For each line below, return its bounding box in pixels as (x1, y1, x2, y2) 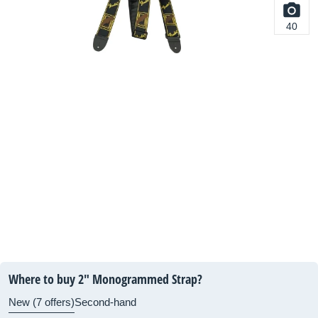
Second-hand (75, 296, 136, 308)
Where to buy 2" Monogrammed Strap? (9, 270, 202, 287)
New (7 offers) (9, 296, 75, 308)
